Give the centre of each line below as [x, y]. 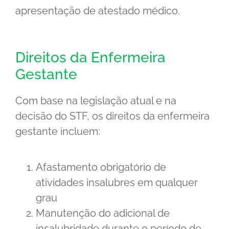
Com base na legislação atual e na [96, 100]
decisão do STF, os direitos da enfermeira [112, 116]
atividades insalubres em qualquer [117, 182]
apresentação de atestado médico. [98, 10]
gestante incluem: [58, 131]
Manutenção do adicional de [103, 213]
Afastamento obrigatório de [101, 167]
